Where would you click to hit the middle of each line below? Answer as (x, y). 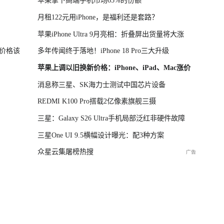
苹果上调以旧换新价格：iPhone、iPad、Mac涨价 (114, 68)
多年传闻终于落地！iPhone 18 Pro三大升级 (103, 51)
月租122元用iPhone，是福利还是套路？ (98, 17)
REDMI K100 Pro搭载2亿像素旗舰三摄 (97, 101)
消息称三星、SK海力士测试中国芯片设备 (102, 84)
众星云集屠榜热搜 (66, 152)
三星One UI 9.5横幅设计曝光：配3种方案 (101, 135)
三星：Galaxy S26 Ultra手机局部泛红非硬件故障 (111, 118)
